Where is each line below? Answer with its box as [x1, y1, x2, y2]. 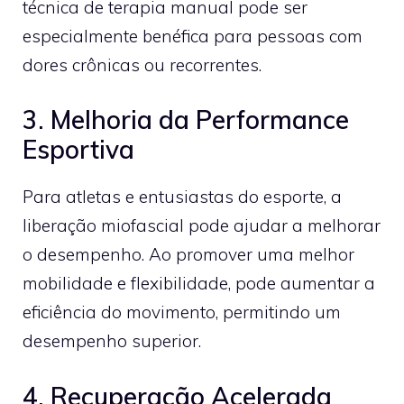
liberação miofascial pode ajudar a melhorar [23, 215, 381, 236]
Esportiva [23, 133, 134, 165]
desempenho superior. [23, 330, 201, 352]
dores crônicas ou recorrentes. [23, 53, 262, 76]
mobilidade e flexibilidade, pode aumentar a [23, 272, 375, 294]
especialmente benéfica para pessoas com [23, 24, 363, 47]
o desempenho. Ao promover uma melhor [23, 243, 354, 265]
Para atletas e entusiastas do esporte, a [23, 186, 342, 207]
